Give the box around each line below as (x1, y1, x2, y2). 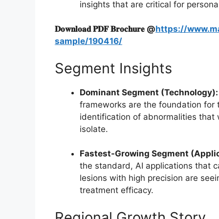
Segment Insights (55, 59, 172, 77)
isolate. (80, 124, 108, 134)
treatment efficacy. (80, 185, 153, 196)
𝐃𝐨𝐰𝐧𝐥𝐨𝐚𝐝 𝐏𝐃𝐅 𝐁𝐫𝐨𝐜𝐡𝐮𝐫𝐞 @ (55, 24, 155, 34)
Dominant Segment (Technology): (80, 87, 218, 97)
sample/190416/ (55, 36, 122, 46)
